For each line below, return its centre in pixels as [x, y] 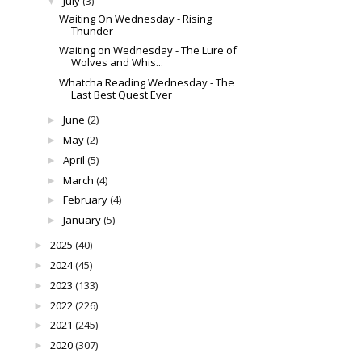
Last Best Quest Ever [122, 95]
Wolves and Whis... [118, 63]
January [82, 220]
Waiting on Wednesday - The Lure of [148, 51]
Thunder [93, 30]
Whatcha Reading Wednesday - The [147, 83]
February [85, 200]
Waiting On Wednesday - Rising [136, 18]
